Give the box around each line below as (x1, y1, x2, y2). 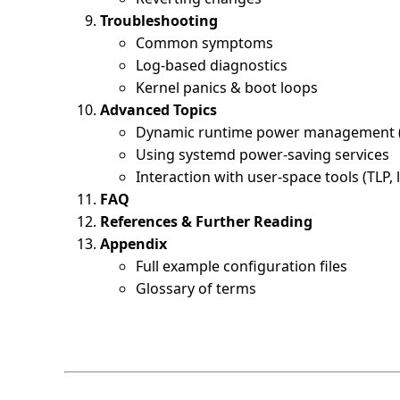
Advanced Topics (100, 99, 217, 120)
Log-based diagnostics (136, 54, 287, 75)
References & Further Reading (100, 211, 312, 231)
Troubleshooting (100, 10, 218, 30)
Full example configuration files (136, 255, 347, 276)
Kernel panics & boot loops (136, 77, 318, 97)
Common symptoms (136, 32, 273, 53)
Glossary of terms (136, 278, 256, 298)
